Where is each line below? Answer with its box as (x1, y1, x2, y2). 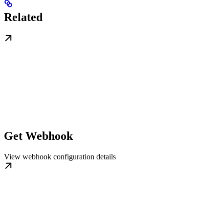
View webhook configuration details (4, 152, 116, 161)
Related (4, 11, 43, 23)
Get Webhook (4, 129, 73, 142)
